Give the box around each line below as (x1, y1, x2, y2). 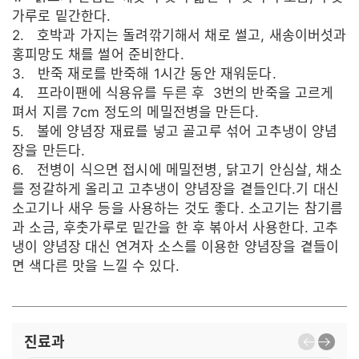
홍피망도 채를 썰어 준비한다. (12, 46, 184, 63)
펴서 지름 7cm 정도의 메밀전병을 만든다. (12, 103, 260, 120)
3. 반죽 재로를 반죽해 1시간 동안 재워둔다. (12, 65, 276, 82)
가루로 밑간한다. (12, 7, 111, 24)
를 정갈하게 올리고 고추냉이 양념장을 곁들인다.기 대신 (12, 180, 340, 197)
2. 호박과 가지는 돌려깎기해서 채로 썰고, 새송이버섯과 (12, 26, 347, 43)
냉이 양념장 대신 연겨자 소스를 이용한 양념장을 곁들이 (12, 238, 340, 255)
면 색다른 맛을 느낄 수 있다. (12, 257, 179, 274)
